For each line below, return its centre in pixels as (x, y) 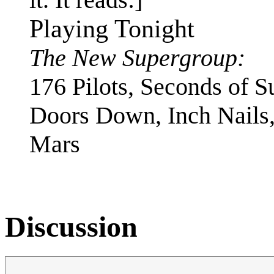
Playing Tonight (112, 28)
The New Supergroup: (137, 57)
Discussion (71, 226)
